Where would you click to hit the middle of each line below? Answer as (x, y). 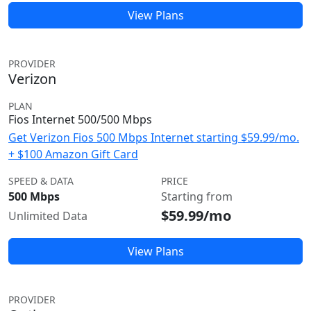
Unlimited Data (48, 216)
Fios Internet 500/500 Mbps (80, 119)
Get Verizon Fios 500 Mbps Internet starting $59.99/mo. (154, 137)
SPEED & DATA (41, 181)
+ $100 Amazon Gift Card (73, 154)
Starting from (197, 196)
